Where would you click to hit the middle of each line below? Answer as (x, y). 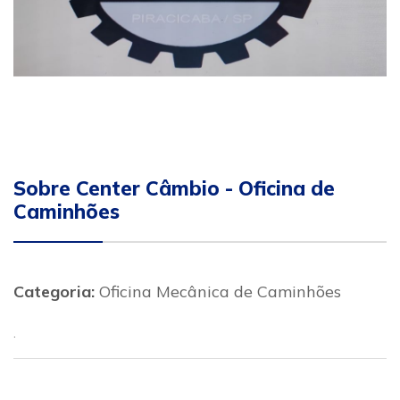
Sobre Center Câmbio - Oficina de (174, 188)
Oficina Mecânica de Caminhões (218, 292)
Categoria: (54, 292)
